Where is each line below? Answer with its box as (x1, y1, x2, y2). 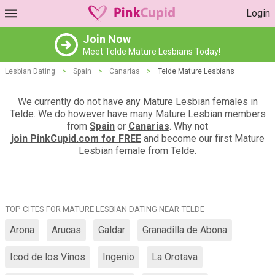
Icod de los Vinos (10, 251, 85, 263)
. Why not (169, 120, 208, 132)
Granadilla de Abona (142, 224, 227, 236)
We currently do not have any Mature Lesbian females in (17, 96, 258, 107)
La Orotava (152, 251, 198, 263)
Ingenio (103, 251, 134, 263)
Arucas (52, 224, 81, 236)
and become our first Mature (141, 133, 265, 144)
